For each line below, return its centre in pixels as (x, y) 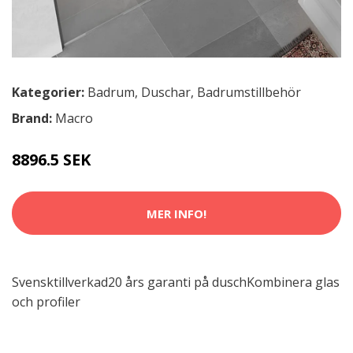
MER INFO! (176, 213)
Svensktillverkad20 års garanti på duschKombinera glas (176, 282)
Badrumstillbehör (249, 93)
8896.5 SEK (51, 160)
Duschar (166, 93)
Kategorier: (48, 93)
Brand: (33, 119)
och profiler (46, 302)
